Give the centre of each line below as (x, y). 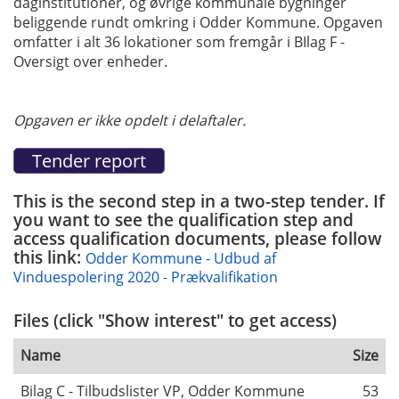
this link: (49, 256)
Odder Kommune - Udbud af (181, 258)
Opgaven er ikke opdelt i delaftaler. (130, 120)
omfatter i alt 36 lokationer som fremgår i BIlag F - (179, 41)
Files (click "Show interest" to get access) (175, 321)
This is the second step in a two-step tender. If (199, 200)
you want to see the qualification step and (183, 219)
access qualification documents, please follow (198, 238)
